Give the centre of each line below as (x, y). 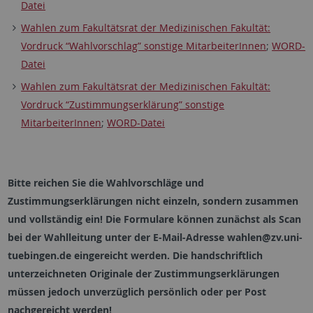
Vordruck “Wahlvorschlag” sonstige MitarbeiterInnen (144, 46)
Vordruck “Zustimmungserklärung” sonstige (123, 105)
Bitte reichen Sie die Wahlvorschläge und (105, 183)
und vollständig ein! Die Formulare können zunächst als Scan (154, 219)
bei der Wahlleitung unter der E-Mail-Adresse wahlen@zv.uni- (155, 238)
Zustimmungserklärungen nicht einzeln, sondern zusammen (153, 201)
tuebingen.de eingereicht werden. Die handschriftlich (135, 256)
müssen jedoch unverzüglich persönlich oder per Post (137, 292)
